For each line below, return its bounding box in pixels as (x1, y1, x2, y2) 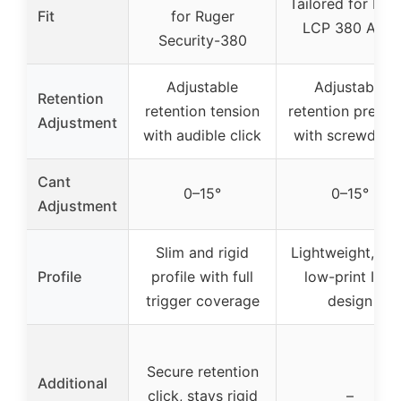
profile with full (151, 268, 253, 286)
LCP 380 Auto (302, 19, 398, 37)
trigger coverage (145, 292, 260, 310)
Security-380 (158, 31, 247, 49)
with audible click (143, 126, 261, 144)
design (328, 292, 372, 310)
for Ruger (170, 7, 235, 25)
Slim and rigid (156, 243, 249, 261)
